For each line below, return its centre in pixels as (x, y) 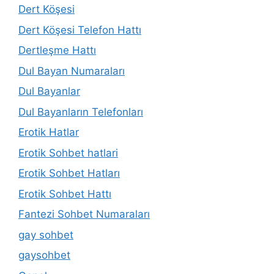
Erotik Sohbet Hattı (65, 194)
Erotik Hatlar (49, 132)
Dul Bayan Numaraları (72, 71)
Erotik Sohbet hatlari (68, 153)
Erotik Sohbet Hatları (69, 173)
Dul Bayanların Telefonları (81, 112)
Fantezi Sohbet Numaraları (84, 214)
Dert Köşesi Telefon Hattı (80, 30)
